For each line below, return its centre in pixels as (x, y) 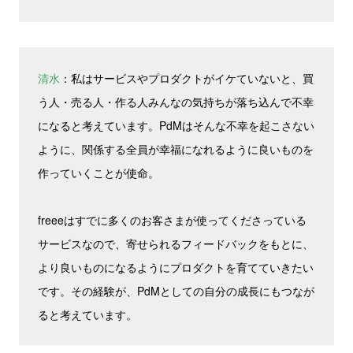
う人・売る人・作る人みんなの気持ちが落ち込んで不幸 (176, 102)
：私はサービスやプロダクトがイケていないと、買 (187, 78)
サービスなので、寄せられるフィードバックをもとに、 (176, 243)
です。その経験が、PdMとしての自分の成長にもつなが (176, 291)
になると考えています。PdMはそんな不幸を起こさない (176, 125)
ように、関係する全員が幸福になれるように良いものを (176, 149)
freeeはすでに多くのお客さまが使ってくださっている (172, 220)
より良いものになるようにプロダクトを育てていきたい (176, 267)
